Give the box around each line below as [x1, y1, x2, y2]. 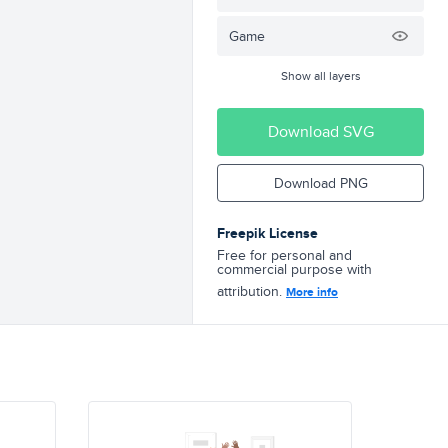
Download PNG [273, 173, 368, 193]
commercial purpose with [217, 259, 372, 279]
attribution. [217, 281, 286, 301]
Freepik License [217, 223, 318, 243]
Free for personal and [217, 245, 352, 265]
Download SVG [267, 120, 374, 143]
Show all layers [280, 67, 361, 84]
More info [286, 283, 338, 301]
